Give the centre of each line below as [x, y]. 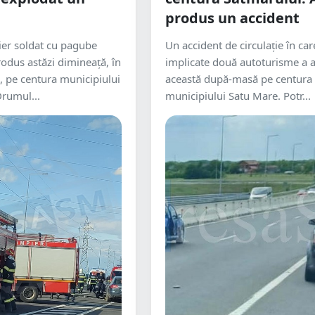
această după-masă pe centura [239, 79]
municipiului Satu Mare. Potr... [238, 96]
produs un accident [232, 18]
